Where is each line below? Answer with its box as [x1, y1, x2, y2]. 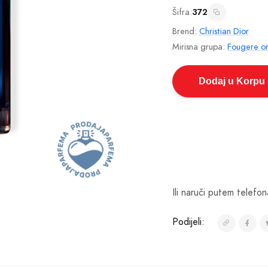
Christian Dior [199, 25, 249, 37]
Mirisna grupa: [172, 40, 227, 53]
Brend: [172, 25, 199, 37]
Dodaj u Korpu [199, 75, 265, 86]
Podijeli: [172, 215, 205, 229]
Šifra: [172, 5, 192, 18]
